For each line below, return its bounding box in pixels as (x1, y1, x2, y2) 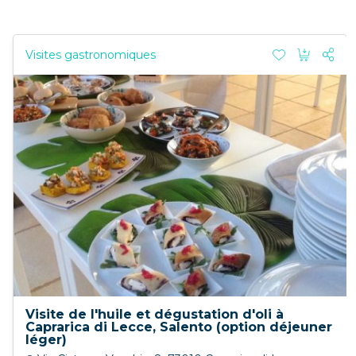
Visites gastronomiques (25, 47, 156, 62)
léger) (25, 332, 67, 348)
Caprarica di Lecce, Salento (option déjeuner (25, 319, 332, 335)
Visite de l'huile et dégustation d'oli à (25, 307, 284, 323)
